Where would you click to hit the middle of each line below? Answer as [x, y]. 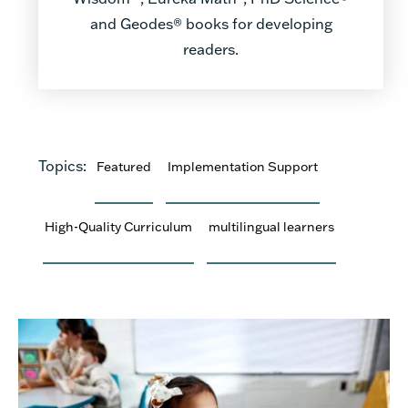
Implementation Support [243, 166]
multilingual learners [271, 226]
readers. [211, 48]
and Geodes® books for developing [211, 23]
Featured [124, 166]
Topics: [64, 165]
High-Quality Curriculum [118, 226]
